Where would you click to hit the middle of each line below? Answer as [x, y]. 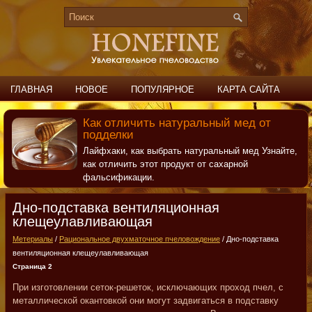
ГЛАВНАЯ [31, 89]
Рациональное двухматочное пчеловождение [140, 239]
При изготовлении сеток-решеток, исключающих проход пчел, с [148, 287]
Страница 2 [32, 266]
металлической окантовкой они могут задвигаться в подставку [146, 301]
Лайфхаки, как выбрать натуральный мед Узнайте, [190, 151]
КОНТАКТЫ [90, 116]
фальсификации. [118, 177]
